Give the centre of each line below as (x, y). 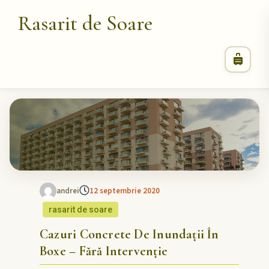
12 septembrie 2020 (125, 191)
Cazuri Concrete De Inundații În (129, 234)
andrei (68, 191)
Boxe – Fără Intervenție (104, 251)
